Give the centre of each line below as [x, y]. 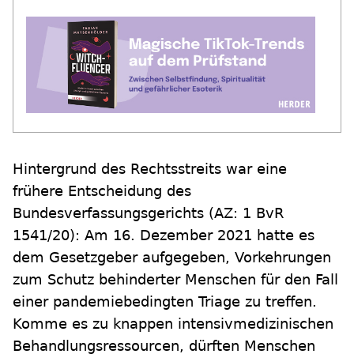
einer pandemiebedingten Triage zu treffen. [165, 301]
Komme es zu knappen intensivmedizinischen [173, 324]
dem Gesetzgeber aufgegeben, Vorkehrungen [172, 257]
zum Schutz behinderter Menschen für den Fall [175, 279]
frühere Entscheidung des [102, 191]
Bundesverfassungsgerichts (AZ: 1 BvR [149, 213]
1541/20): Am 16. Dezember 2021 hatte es [164, 235]
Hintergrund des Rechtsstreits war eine [150, 169]
